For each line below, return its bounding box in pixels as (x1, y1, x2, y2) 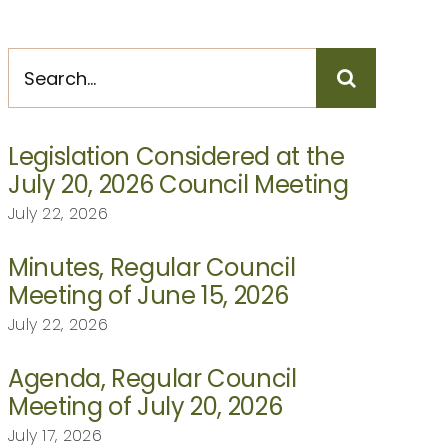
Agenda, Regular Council (7, 362, 297, 396)
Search (6, 46, 77, 75)
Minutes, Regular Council (7, 251, 296, 285)
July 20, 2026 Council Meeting (7, 168, 349, 202)
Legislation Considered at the (7, 140, 345, 174)
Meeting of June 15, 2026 (7, 279, 289, 313)
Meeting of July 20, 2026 (7, 390, 283, 424)
